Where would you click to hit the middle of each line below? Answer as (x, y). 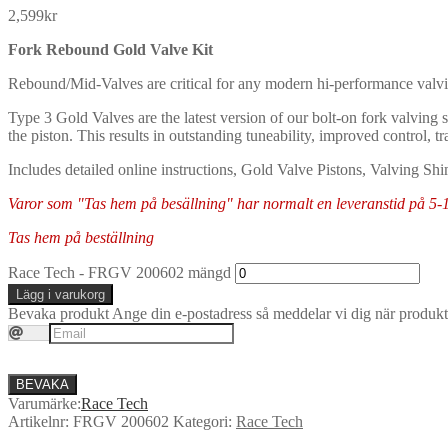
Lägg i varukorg (60, 294)
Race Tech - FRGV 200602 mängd (119, 272)
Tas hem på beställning (81, 237)
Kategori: (204, 421)
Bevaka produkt (58, 313)
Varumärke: (44, 403)
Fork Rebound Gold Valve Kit (110, 49)
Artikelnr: (40, 421)
